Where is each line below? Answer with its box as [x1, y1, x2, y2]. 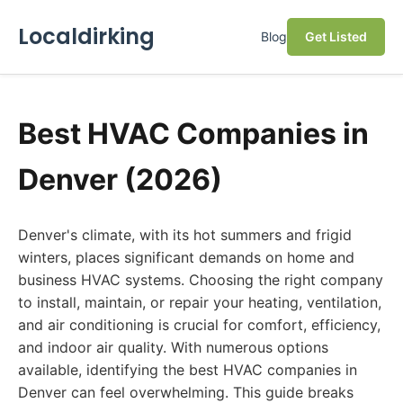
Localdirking [18, 22, 155, 51]
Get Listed [305, 29, 367, 44]
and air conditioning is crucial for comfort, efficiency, [18, 316, 381, 334]
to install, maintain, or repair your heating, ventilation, [18, 293, 381, 311]
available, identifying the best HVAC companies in [18, 361, 357, 379]
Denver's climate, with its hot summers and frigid [18, 226, 352, 244]
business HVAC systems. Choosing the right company [18, 271, 383, 289]
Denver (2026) [18, 162, 222, 197]
